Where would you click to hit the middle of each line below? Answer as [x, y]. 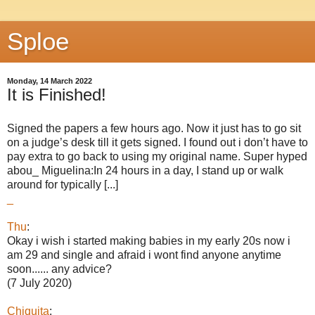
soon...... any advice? [59, 269]
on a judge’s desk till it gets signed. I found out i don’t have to [157, 142]
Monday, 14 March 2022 [50, 81]
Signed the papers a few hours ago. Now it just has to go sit [154, 128]
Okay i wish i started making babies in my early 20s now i [149, 240]
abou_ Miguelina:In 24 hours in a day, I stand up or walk [145, 170]
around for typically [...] [63, 184]
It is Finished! [57, 95]
